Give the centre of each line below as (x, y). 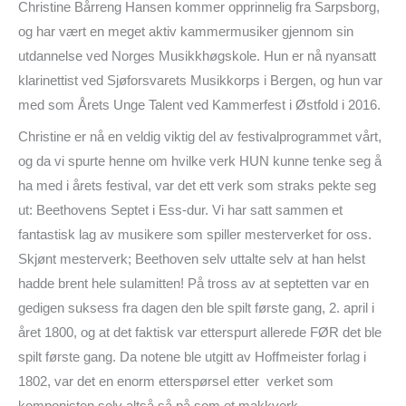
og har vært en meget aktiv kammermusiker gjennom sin (186, 32)
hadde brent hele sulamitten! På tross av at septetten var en (193, 283)
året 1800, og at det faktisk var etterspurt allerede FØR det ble (200, 332)
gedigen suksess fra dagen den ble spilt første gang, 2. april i (196, 308)
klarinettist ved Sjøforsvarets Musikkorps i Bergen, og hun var (200, 81)
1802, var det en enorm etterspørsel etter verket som (176, 381)
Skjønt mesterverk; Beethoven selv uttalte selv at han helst (192, 259)
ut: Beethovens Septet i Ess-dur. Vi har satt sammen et (180, 210)
